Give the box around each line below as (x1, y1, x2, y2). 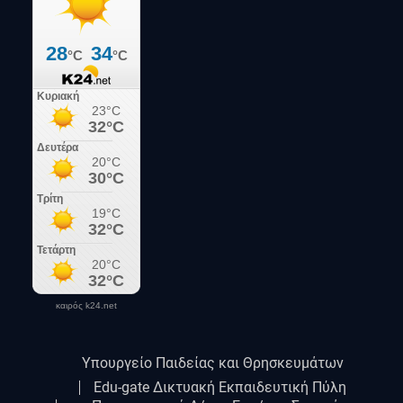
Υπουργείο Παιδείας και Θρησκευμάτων (81, 354, 344, 372)
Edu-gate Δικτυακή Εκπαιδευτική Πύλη (93, 379, 346, 397)
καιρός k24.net (56, 300, 118, 311)
